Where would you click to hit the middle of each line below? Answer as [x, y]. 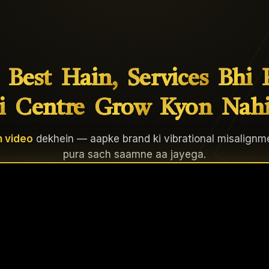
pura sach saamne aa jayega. [134, 155]
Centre [50, 109]
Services [168, 80]
